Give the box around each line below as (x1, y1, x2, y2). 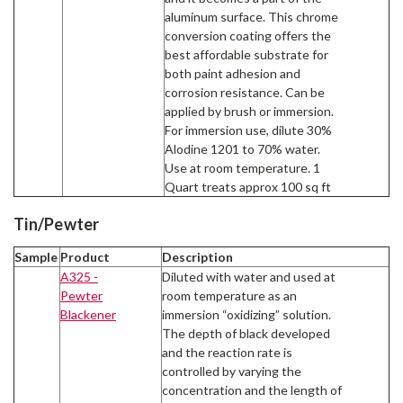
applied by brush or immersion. (165, 103, 334, 119)
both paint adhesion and (165, 65, 300, 81)
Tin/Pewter (13, 214, 100, 235)
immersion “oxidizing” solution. (162, 307, 331, 323)
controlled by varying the (162, 363, 301, 380)
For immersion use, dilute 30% (165, 121, 332, 138)
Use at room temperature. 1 (165, 159, 320, 175)
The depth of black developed (162, 326, 330, 342)
